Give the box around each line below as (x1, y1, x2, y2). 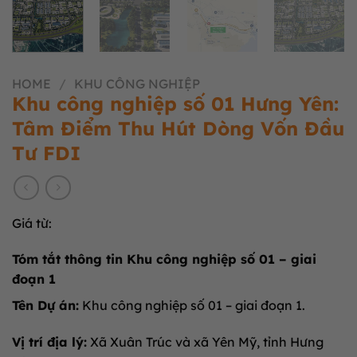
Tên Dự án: (12, 297, 79, 314)
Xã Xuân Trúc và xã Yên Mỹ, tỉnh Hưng (87, 334, 324, 351)
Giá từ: (12, 214, 52, 231)
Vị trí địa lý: (12, 334, 87, 351)
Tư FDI (12, 140, 80, 165)
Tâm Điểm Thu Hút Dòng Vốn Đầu (12, 116, 344, 140)
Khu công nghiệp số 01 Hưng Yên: (12, 91, 339, 116)
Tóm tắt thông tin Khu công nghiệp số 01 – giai (12, 251, 316, 268)
